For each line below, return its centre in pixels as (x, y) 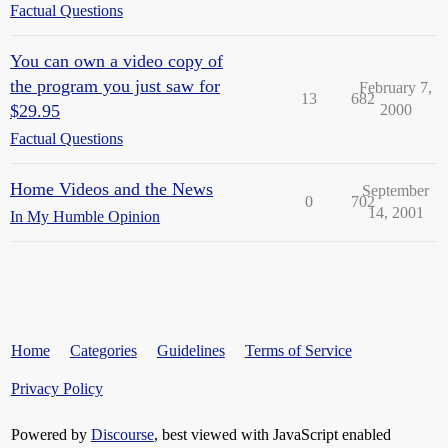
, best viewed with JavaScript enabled (272, 434)
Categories (103, 350)
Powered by (50, 434)
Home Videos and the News (111, 189)
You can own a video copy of (116, 61)
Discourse (122, 434)
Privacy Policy (56, 388)
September (395, 190)
